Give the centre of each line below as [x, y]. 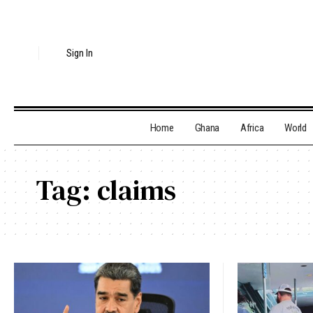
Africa [252, 128]
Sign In [80, 53]
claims [137, 190]
